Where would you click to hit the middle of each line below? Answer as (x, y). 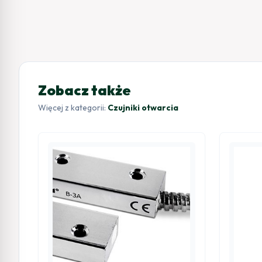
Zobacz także (85, 90)
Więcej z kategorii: (73, 108)
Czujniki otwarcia (143, 108)
